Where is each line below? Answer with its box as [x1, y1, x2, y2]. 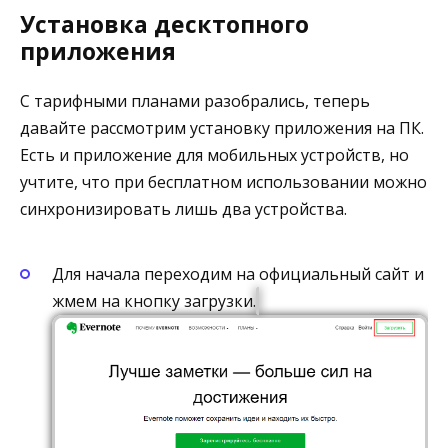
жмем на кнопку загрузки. [52, 290, 256, 313]
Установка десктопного [20, 7, 309, 40]
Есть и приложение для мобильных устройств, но [20, 143, 409, 166]
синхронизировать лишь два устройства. [20, 197, 347, 220]
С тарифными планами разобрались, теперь [20, 89, 370, 112]
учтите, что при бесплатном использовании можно [20, 170, 427, 193]
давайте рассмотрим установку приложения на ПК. [20, 116, 424, 139]
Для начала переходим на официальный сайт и [52, 263, 424, 286]
